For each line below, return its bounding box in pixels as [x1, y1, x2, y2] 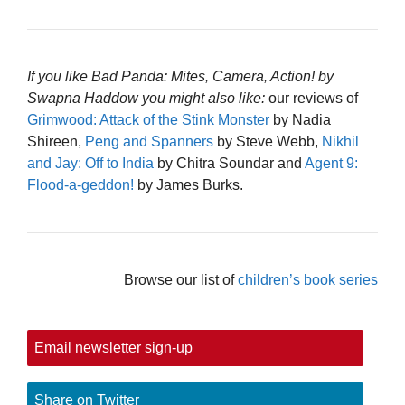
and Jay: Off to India [27, 155, 154, 171]
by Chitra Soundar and [154, 155, 305, 171]
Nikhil [322, 133, 359, 149]
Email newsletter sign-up [34, 339, 193, 355]
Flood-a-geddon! [27, 176, 134, 193]
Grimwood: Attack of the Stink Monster [27, 111, 269, 127]
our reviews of [268, 89, 358, 106]
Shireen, [27, 133, 85, 149]
